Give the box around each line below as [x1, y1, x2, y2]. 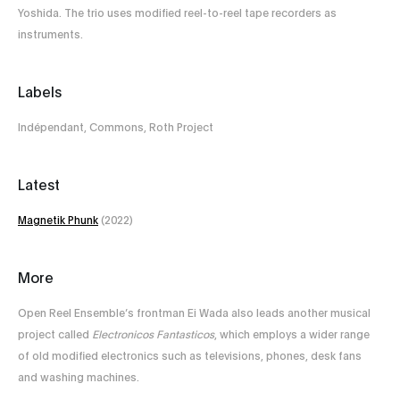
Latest [18, 174, 60, 194]
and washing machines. [18, 370, 139, 384]
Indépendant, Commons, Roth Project [18, 120, 213, 134]
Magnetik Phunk [18, 212, 98, 227]
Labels [18, 81, 62, 101]
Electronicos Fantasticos [92, 327, 214, 341]
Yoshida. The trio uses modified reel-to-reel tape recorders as [18, 5, 337, 20]
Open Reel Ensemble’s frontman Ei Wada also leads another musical [18, 305, 371, 320]
